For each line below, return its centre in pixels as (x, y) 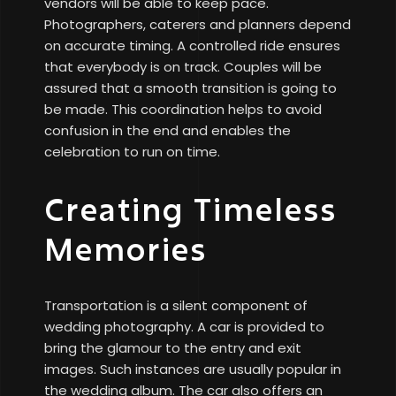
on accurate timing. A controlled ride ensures (192, 46)
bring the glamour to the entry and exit (173, 348)
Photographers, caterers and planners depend (198, 25)
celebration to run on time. (132, 152)
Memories (126, 249)
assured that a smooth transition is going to (190, 88)
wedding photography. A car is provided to (184, 327)
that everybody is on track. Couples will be (183, 67)
